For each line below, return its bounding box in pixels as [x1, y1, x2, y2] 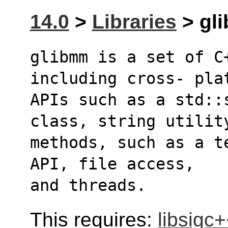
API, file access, [30, 154, 194, 173]
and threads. [30, 176, 146, 194]
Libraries [92, 11, 177, 33]
